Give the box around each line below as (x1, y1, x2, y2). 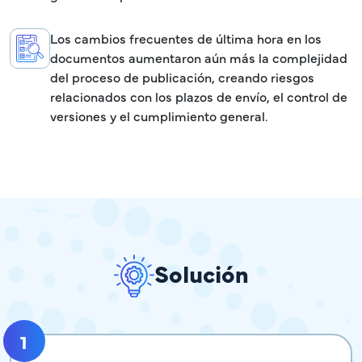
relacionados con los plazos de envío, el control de (50, 87, 347, 106)
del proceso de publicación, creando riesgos (50, 68, 314, 86)
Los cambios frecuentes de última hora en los (50, 29, 322, 48)
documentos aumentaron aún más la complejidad (50, 48, 347, 67)
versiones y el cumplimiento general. (50, 107, 267, 125)
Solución (154, 256, 249, 290)
